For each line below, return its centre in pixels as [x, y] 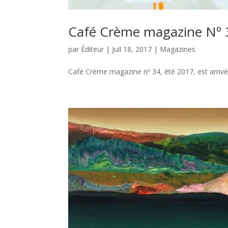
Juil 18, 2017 [132, 49]
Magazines [178, 49]
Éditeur [93, 49]
